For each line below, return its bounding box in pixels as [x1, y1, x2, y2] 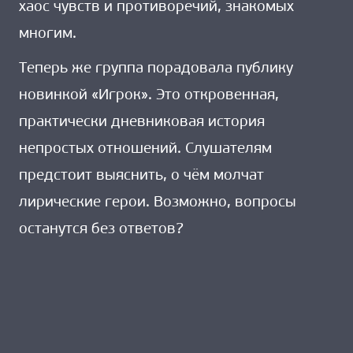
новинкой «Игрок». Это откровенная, [19, 87, 279, 103]
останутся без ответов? [19, 221, 184, 237]
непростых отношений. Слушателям [19, 141, 272, 157]
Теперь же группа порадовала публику [19, 61, 293, 76]
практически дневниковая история [19, 114, 265, 130]
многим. [19, 27, 76, 43]
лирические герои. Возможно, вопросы [19, 195, 296, 210]
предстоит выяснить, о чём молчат [19, 168, 264, 184]
